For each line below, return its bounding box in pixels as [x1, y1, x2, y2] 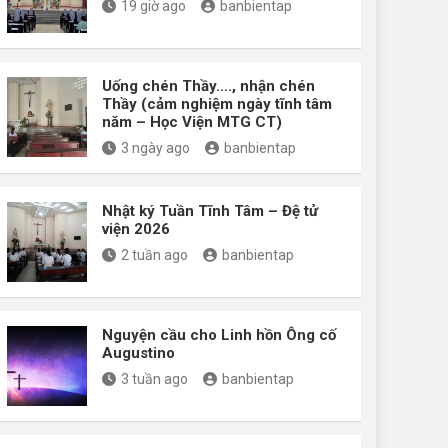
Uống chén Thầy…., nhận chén [102, 76, 315, 95]
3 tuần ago [121, 370, 188, 387]
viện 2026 [102, 219, 170, 238]
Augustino [102, 343, 175, 362]
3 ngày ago [121, 139, 190, 156]
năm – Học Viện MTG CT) [102, 112, 282, 131]
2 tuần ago [121, 246, 188, 263]
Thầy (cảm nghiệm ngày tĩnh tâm [102, 94, 332, 113]
